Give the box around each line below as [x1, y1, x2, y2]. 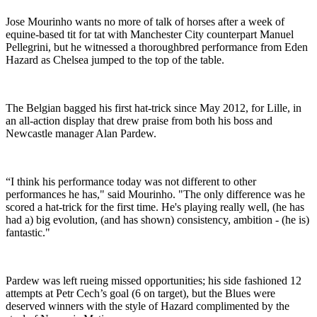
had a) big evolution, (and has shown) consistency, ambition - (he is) [6, 214, 309, 226]
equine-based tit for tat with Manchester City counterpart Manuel [6, 28, 294, 41]
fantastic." [6, 226, 50, 239]
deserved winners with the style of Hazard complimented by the [6, 300, 289, 313]
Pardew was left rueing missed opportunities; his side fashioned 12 [6, 275, 301, 287]
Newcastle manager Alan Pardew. [6, 127, 156, 140]
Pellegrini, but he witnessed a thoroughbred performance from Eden [6, 41, 308, 54]
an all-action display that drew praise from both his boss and [6, 115, 272, 127]
